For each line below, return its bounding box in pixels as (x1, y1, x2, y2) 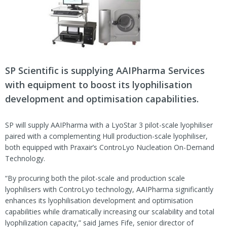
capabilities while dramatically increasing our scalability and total (5, 206, 214, 216)
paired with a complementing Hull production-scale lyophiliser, (5, 131, 208, 141)
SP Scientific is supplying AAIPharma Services (5, 64, 205, 77)
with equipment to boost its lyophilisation (5, 78, 192, 91)
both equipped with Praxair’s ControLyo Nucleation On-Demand (5, 142, 214, 152)
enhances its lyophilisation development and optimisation (5, 195, 193, 205)
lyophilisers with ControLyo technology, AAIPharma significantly (5, 184, 213, 194)
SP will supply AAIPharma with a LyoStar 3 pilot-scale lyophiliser (5, 120, 213, 130)
